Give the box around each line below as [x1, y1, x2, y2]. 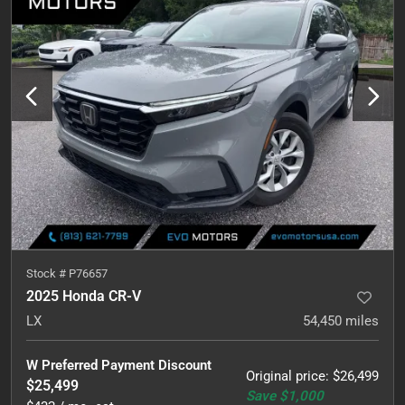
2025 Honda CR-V [26, 287, 141, 305]
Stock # [26, 267, 69, 280]
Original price [246, 368, 325, 384]
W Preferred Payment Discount [26, 357, 212, 373]
